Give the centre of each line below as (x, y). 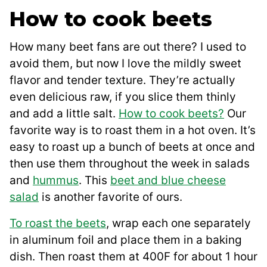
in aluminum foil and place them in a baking (126, 240)
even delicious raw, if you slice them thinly (123, 97)
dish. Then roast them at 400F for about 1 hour (133, 257)
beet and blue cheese (168, 181)
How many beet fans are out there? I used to (128, 47)
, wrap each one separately (178, 223)
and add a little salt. (64, 114)
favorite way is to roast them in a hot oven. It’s (133, 131)
